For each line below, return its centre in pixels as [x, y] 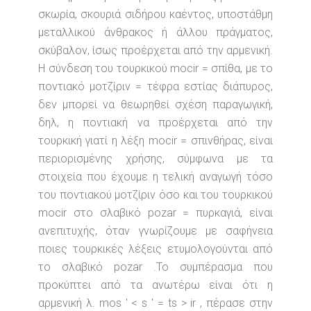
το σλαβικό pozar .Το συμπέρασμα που [155, 267]
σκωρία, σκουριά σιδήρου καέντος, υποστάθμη [155, 14]
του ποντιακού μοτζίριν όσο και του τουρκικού [155, 195]
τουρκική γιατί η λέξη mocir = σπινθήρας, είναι [155, 141]
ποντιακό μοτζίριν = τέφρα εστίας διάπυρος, [155, 86]
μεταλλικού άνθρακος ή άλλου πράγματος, [155, 32]
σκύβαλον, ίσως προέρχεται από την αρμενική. [155, 50]
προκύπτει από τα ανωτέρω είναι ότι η [155, 285]
